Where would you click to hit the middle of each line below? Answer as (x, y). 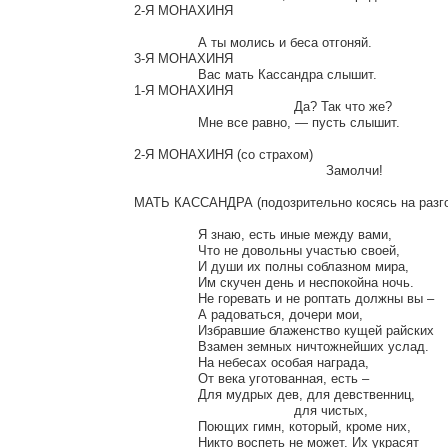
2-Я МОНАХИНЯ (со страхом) (223, 154)
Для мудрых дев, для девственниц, (166, 394)
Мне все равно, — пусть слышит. (166, 122)
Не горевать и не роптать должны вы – (166, 298)
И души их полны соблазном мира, (166, 266)
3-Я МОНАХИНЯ (183, 58)
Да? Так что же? (214, 106)
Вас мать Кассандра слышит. (166, 74)
